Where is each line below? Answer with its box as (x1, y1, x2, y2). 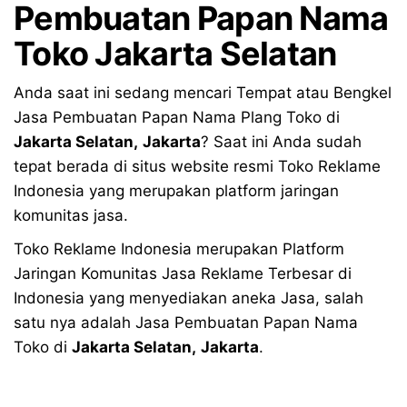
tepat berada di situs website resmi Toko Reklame (14, 156, 381, 175)
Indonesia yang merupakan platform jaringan (14, 181, 339, 200)
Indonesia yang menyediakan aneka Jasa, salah (14, 288, 363, 307)
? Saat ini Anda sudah (201, 132, 362, 151)
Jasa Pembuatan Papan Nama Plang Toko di (14, 107, 340, 126)
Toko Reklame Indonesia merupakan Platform (14, 239, 344, 258)
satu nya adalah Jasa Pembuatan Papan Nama (14, 313, 358, 332)
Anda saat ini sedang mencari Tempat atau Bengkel (14, 83, 392, 102)
